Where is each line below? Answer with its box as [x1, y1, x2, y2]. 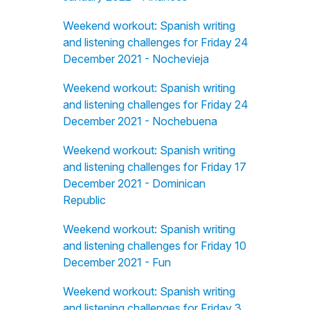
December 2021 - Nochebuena [62, 114, 217, 128]
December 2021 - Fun [62, 255, 171, 269]
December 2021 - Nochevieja [62, 52, 209, 66]
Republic [62, 193, 106, 207]
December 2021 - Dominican [62, 176, 206, 190]
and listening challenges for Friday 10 [62, 239, 246, 253]
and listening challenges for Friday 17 [62, 160, 246, 174]
